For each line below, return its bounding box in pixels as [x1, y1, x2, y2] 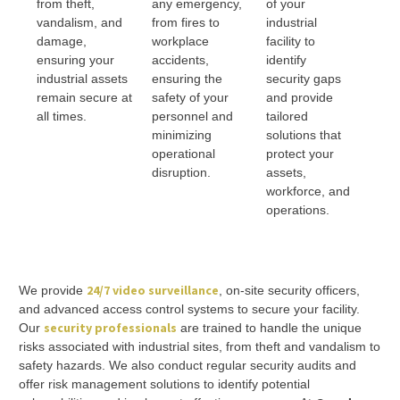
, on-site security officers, [219, 283, 360, 298]
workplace [151, 33, 209, 48]
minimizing [151, 127, 212, 142]
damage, [37, 33, 87, 48]
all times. [37, 108, 87, 123]
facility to [266, 33, 316, 48]
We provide [19, 283, 87, 298]
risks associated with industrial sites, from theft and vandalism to [19, 339, 380, 354]
